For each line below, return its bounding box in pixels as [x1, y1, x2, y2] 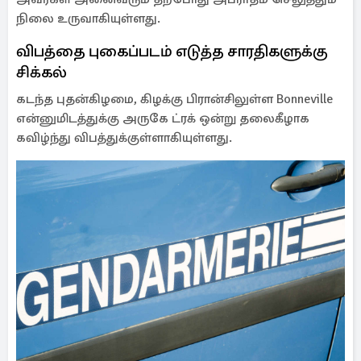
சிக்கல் [16, 62, 67, 82]
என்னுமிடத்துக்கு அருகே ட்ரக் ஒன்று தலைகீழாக [16, 110, 309, 127]
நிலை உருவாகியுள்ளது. [16, 10, 160, 27]
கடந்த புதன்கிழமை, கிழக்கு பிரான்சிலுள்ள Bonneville [16, 91, 333, 107]
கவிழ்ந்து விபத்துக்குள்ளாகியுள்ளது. [16, 130, 235, 146]
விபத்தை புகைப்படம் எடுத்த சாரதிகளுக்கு [16, 41, 328, 61]
